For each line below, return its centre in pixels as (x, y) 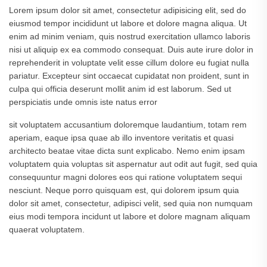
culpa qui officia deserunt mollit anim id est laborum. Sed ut (120, 89)
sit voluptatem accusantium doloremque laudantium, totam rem (128, 125)
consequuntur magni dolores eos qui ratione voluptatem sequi (125, 177)
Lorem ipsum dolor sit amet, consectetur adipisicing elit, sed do (128, 10)
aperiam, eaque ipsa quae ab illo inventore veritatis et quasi (121, 138)
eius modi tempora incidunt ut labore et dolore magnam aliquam (130, 217)
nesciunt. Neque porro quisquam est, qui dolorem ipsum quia (124, 190)
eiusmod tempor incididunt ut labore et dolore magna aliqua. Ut (128, 24)
